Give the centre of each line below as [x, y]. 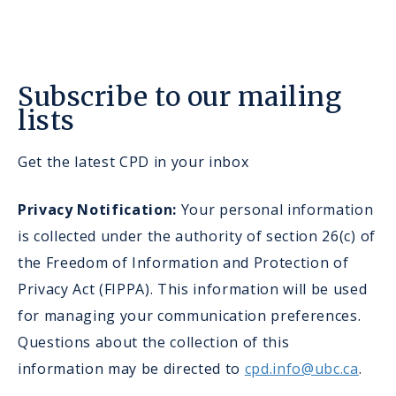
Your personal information [275, 210]
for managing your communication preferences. [190, 316]
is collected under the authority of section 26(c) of [197, 236]
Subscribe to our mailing [179, 97]
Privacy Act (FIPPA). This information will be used [193, 289]
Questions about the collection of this [154, 343]
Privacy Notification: [98, 210]
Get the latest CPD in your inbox [133, 162]
